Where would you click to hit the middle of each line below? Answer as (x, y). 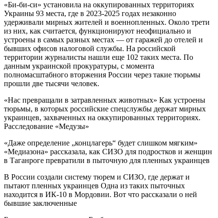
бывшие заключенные (40, 203)
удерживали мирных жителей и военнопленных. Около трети (107, 22)
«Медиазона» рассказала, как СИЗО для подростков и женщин (108, 151)
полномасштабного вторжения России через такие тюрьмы (102, 74)
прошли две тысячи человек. (52, 83)
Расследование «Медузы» (46, 126)
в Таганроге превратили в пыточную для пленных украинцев (107, 160)
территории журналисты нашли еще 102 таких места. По (99, 57)
